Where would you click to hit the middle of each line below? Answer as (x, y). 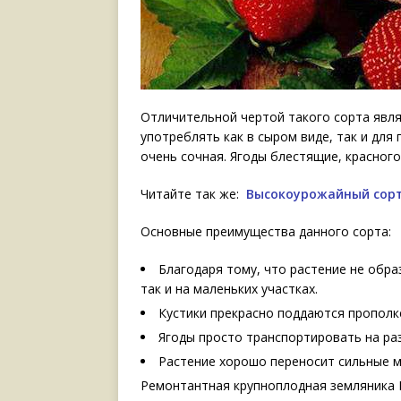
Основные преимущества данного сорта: (266, 232)
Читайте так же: (193, 194)
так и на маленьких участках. (229, 289)
